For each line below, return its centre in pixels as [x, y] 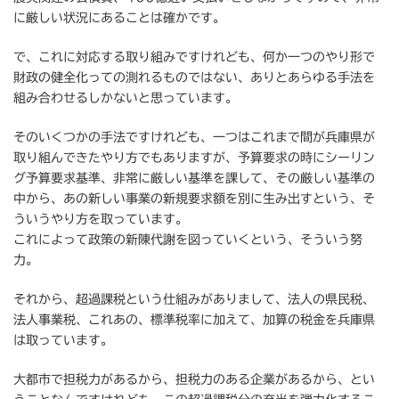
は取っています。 [63, 341]
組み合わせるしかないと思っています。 [126, 98]
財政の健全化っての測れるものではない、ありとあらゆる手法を [194, 78]
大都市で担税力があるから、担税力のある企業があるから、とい [194, 380]
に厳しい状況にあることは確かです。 [119, 18]
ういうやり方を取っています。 [101, 220]
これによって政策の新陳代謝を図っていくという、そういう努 [188, 240]
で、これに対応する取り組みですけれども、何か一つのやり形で [194, 57]
